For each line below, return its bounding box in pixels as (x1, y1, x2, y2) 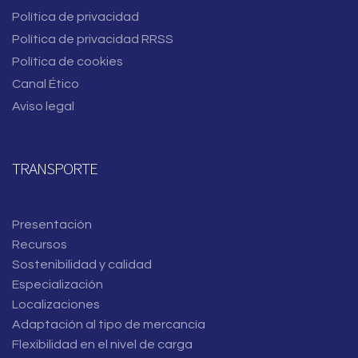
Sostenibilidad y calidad (12, 258, 152, 271)
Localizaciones (12, 298, 100, 311)
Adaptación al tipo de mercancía (12, 318, 205, 331)
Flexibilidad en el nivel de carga (12, 338, 193, 351)
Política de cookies (12, 55, 123, 68)
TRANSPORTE (12, 157, 97, 179)
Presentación (12, 218, 92, 231)
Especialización (12, 278, 103, 291)
